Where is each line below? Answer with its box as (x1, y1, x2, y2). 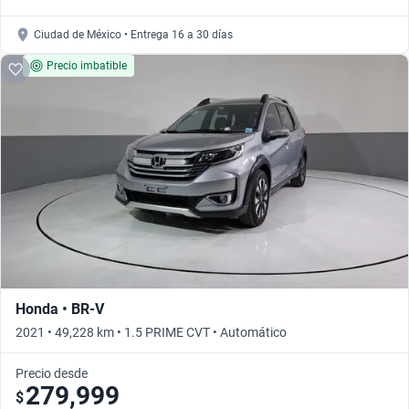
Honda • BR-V (16, 300, 104, 319)
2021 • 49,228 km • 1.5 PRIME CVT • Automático (16, 325, 287, 341)
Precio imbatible (47, 59, 127, 73)
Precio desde (16, 366, 88, 382)
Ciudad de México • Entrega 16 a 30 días (34, 28, 233, 42)
